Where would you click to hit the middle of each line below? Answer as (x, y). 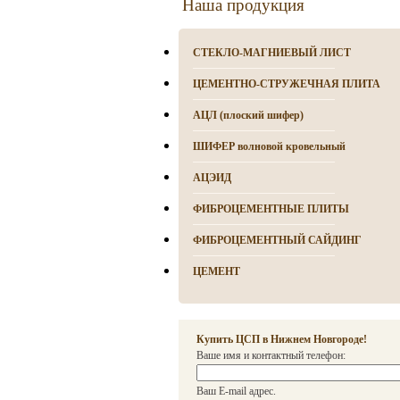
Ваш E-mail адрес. (236, 391)
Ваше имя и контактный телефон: (271, 355)
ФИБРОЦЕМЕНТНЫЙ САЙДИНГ (277, 240)
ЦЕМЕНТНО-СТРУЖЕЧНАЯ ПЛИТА (286, 84)
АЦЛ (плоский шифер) (248, 115)
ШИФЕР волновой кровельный (269, 146)
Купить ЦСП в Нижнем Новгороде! (281, 339)
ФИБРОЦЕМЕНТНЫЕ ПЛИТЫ (271, 209)
